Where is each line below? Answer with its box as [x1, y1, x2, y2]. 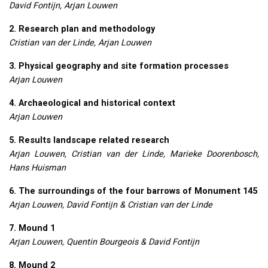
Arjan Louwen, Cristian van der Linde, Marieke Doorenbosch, [9, 148, 259, 161]
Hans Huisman [9, 162, 66, 175]
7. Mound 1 [9, 222, 55, 235]
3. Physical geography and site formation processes [9, 60, 229, 73]
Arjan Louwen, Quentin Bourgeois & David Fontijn [9, 236, 199, 249]
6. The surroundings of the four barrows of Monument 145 [9, 185, 257, 198]
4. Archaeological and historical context [9, 97, 175, 110]
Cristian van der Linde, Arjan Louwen [9, 36, 151, 50]
